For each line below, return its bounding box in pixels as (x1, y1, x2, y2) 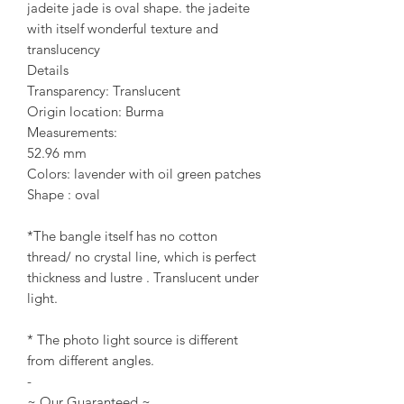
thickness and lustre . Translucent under (27, 269, 259, 287)
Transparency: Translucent (27, 82, 180, 100)
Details (27, 61, 69, 79)
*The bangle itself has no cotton (27, 227, 217, 245)
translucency (27, 41, 100, 59)
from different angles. (27, 352, 154, 370)
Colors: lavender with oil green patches (27, 165, 261, 183)
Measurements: (27, 124, 117, 142)
